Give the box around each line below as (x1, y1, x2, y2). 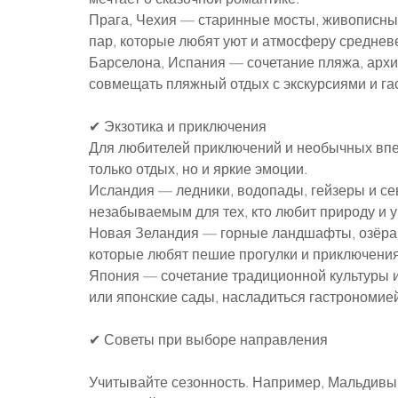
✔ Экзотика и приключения (89, 116, 267, 135)
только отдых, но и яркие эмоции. (89, 159, 307, 178)
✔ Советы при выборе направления (89, 330, 328, 348)
